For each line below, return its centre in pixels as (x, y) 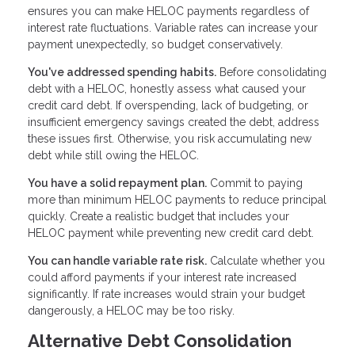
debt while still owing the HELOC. (113, 155)
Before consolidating (271, 72)
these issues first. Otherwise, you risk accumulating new (170, 138)
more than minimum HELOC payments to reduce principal (177, 199)
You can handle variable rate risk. (117, 260)
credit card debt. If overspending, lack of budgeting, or (168, 105)
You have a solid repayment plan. (117, 183)
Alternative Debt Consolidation (160, 340)
